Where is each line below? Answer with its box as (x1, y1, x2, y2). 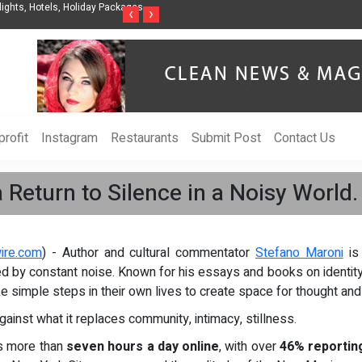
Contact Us (274, 128, 335, 148)
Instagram (41, 128, 98, 148)
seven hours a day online (65, 337, 220, 356)
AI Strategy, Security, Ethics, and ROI (159, 15, 322, 29)
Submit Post (192, 128, 261, 148)
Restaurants (111, 128, 179, 148)
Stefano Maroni (255, 243, 343, 263)
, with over (219, 337, 280, 356)
